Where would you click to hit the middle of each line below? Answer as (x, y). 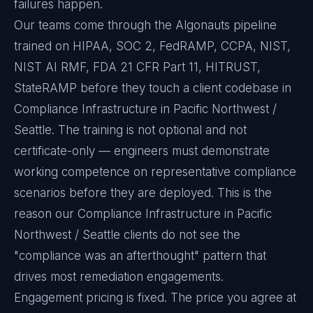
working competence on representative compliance (155, 172)
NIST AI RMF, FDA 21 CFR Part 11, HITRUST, (137, 67)
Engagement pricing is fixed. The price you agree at (155, 298)
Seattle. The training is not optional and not (130, 130)
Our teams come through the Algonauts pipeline (145, 25)
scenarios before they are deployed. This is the (143, 193)
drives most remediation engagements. (119, 277)
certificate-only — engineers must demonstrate (142, 151)
